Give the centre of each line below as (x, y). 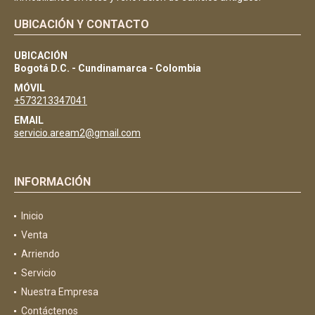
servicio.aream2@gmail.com (77, 133)
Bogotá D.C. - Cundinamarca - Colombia (108, 69)
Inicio (32, 216)
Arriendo (40, 254)
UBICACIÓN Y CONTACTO (82, 25)
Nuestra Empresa (60, 292)
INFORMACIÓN (52, 182)
